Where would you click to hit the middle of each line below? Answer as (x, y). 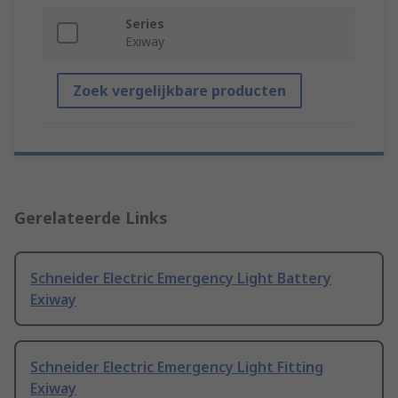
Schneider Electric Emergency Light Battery (181, 279)
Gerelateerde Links (91, 218)
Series (145, 24)
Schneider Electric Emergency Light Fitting (177, 367)
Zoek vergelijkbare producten (179, 91)
